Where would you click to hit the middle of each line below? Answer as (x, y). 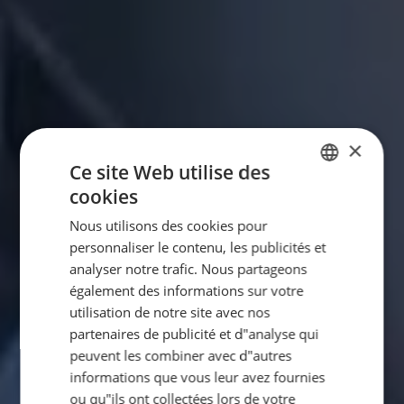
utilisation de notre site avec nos (170, 312)
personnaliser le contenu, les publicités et (198, 247)
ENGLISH (326, 230)
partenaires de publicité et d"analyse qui (194, 334)
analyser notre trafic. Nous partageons (188, 269)
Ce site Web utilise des (170, 172)
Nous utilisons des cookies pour (169, 225)
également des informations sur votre (187, 290)
